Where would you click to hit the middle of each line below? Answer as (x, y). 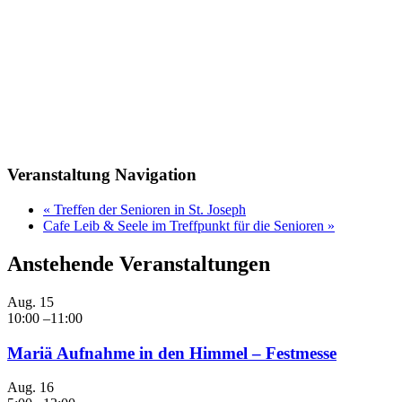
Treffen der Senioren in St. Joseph (148, 210)
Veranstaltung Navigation (102, 175)
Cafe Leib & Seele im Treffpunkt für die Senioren (185, 226)
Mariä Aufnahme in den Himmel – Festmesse (172, 353)
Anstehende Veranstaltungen (139, 263)
